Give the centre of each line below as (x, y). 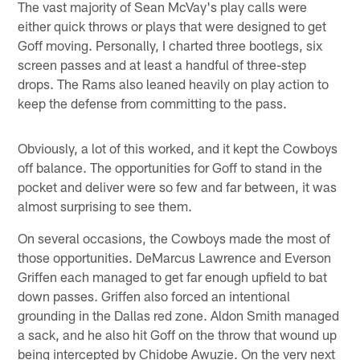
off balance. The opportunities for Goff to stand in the (170, 167)
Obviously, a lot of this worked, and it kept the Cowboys (178, 147)
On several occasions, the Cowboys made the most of (174, 237)
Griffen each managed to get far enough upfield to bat (173, 276)
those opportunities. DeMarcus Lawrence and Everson (175, 257)
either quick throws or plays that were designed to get (172, 25)
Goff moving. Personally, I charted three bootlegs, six (170, 45)
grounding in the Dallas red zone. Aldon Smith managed (179, 315)
